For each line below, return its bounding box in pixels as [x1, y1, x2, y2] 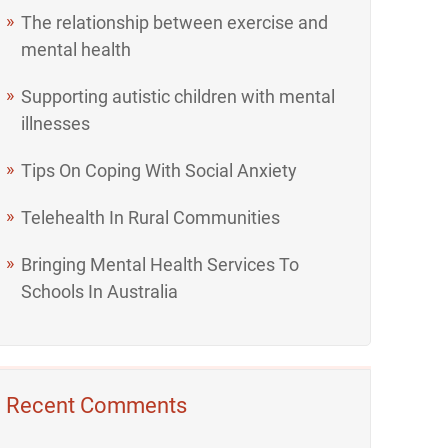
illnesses [21, 112, 91, 134]
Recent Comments [6, 392, 188, 418]
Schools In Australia [21, 280, 179, 302]
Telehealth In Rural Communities [21, 206, 281, 228]
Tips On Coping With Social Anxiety [21, 159, 298, 181]
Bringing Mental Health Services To [21, 253, 300, 275]
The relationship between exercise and [21, 11, 329, 33]
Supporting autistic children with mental [21, 85, 336, 107]
